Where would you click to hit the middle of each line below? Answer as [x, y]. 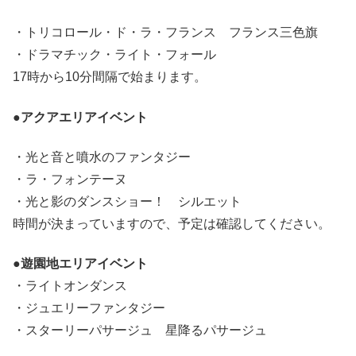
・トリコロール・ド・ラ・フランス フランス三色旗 [165, 33]
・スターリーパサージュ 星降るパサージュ [140, 331]
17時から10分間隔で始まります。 [110, 77]
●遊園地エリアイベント [80, 264]
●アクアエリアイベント [80, 117]
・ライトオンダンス [70, 286]
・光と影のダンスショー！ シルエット [127, 202]
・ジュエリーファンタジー [89, 308]
